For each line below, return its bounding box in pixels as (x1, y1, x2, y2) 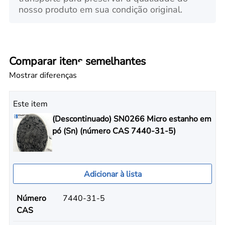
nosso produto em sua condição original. (19, 4, 183, 16)
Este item (13, 98, 48, 109)
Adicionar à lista (83, 168, 142, 180)
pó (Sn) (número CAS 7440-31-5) (52, 125, 176, 137)
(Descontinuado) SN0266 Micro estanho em (52, 113, 211, 125)
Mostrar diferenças (9, 69, 77, 81)
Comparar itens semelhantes (9, 53, 146, 69)
